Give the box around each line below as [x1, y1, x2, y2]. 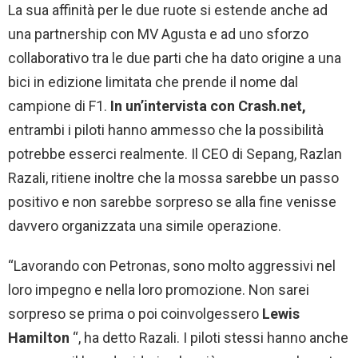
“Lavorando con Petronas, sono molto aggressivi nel [8, 257, 336, 274]
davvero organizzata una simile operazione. [8, 217, 281, 234]
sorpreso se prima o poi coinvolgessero [8, 304, 262, 322]
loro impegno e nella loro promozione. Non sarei [8, 280, 309, 298]
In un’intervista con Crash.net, [107, 97, 306, 114]
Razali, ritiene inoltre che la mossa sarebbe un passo [8, 169, 339, 186]
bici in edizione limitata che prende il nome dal [8, 73, 298, 90]
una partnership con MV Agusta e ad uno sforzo [8, 25, 308, 42]
